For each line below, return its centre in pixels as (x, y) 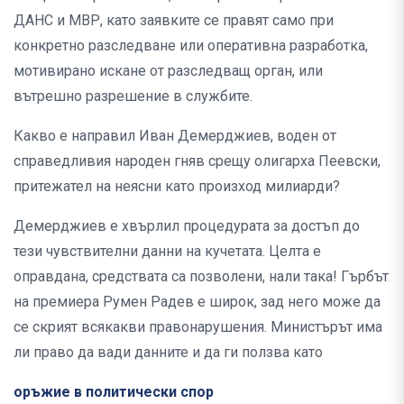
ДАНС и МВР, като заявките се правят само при (174, 21)
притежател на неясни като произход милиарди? (179, 187)
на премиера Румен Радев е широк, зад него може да (197, 302)
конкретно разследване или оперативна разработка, (191, 46)
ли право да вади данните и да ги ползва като (170, 353)
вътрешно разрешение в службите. (133, 96)
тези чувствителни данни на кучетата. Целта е (167, 252)
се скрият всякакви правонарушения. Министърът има (198, 327)
